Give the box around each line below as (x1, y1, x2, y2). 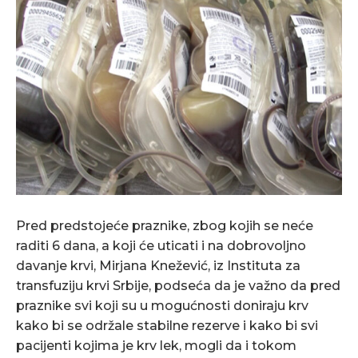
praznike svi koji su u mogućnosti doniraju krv (16, 298, 308, 314)
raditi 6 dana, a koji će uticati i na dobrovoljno (16, 238, 306, 254)
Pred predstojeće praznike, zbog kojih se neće (16, 218, 313, 234)
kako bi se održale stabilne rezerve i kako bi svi (16, 318, 318, 334)
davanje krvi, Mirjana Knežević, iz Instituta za (16, 258, 300, 274)
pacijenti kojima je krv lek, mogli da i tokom (16, 338, 296, 354)
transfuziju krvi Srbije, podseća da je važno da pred (16, 278, 340, 294)
